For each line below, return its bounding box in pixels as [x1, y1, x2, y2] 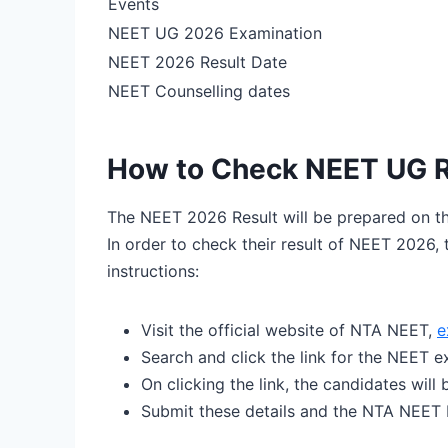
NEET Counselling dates [108, 80, 290, 101]
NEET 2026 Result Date [108, 51, 287, 72]
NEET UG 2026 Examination [108, 22, 322, 43]
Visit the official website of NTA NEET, [141, 319, 437, 340]
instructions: [107, 260, 199, 281]
